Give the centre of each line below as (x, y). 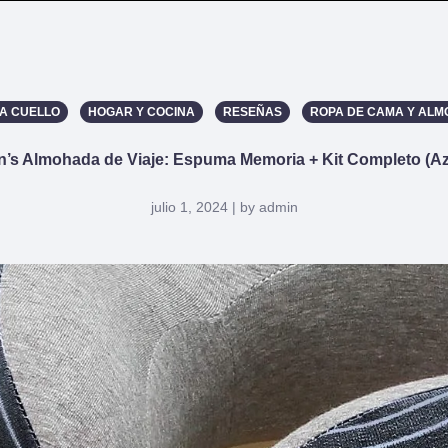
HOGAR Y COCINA (141, 112)
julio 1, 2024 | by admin (224, 207)
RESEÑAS (252, 112)
